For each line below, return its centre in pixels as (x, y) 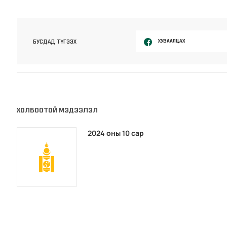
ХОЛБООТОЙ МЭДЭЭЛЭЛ (58, 110)
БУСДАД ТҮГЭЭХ (55, 41)
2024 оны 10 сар (116, 133)
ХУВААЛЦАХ (171, 41)
